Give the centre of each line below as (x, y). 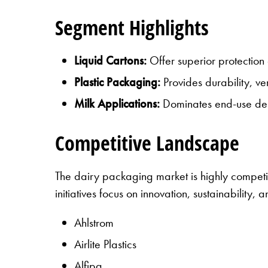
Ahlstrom (94, 222)
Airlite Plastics (105, 244)
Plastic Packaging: (117, 82)
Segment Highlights (132, 27)
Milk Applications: (117, 103)
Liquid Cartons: (112, 60)
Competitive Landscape (147, 143)
